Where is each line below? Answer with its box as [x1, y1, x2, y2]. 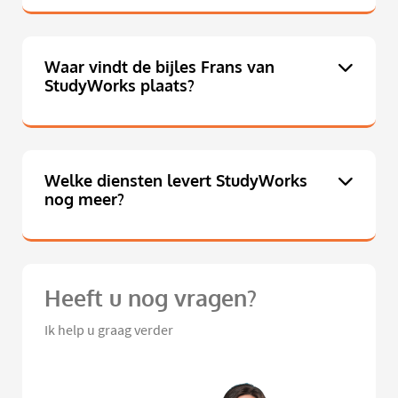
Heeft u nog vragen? [44, 283, 257, 314]
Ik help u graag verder [44, 321, 173, 339]
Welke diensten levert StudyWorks [44, 170, 307, 192]
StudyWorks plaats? [44, 75, 195, 97]
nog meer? [44, 188, 124, 211]
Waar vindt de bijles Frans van [44, 56, 275, 78]
